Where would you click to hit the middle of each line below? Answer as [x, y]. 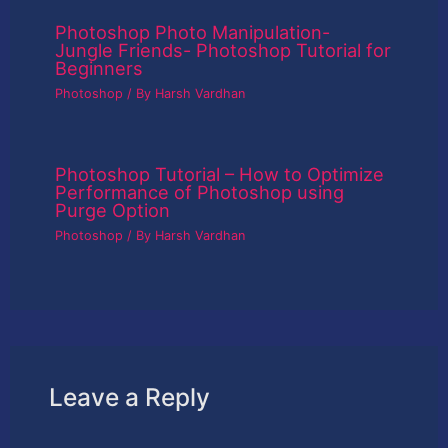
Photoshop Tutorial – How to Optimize [220, 174]
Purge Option [113, 210]
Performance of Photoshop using [200, 192]
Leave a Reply [129, 397]
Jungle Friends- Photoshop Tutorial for [223, 50]
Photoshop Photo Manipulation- [193, 32]
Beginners [99, 68]
